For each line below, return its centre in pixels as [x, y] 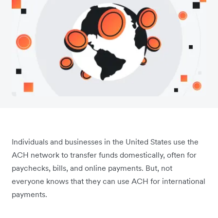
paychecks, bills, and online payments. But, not [92, 168]
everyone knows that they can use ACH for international [109, 181]
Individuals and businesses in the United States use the [105, 142]
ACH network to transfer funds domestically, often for [104, 155]
